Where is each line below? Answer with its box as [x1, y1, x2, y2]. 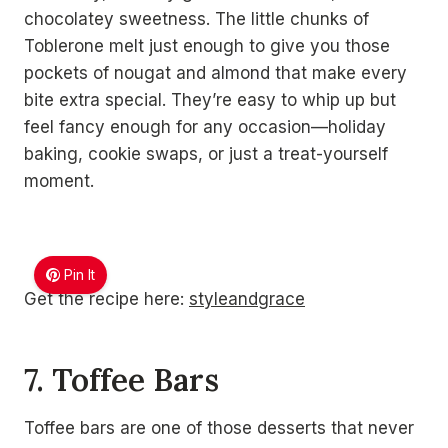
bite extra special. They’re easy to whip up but [24, 90, 396, 110]
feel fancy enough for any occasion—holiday [24, 117, 386, 137]
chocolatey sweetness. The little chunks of [24, 9, 369, 29]
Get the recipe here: [24, 289, 189, 309]
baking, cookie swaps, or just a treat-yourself [24, 144, 388, 164]
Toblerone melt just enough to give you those [24, 36, 390, 56]
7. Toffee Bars [24, 359, 219, 399]
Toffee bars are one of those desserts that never [24, 418, 414, 438]
